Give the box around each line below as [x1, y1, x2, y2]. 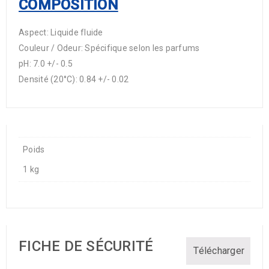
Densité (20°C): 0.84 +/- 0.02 [19, 74, 129, 84]
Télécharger [193, 244, 244, 256]
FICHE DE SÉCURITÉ [19, 237, 154, 255]
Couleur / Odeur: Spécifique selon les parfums [19, 43, 200, 53]
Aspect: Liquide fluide [19, 28, 103, 37]
